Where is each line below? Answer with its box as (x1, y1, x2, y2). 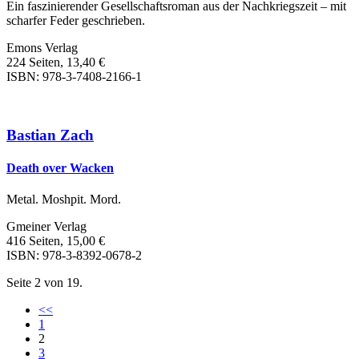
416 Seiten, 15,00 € (6, 234, 105, 248)
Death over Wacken (6, 161, 114, 175)
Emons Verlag (6, 41, 78, 55)
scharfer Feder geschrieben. (6, 14, 145, 28)
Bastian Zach (6, 126, 94, 143)
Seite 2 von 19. (6, 276, 83, 290)
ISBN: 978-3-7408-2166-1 (6, 70, 142, 84)
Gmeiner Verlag (6, 220, 87, 234)
